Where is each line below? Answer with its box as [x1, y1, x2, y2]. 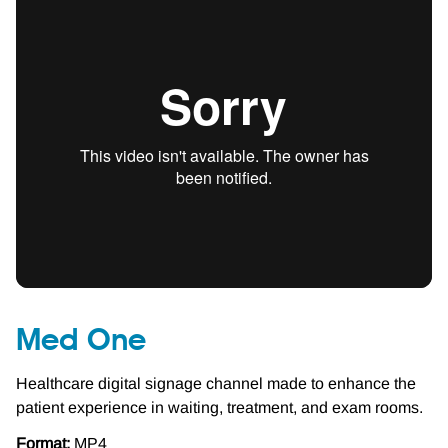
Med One [16, 326, 146, 357]
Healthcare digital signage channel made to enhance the [16, 374, 416, 392]
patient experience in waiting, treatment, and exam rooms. [16, 398, 423, 416]
